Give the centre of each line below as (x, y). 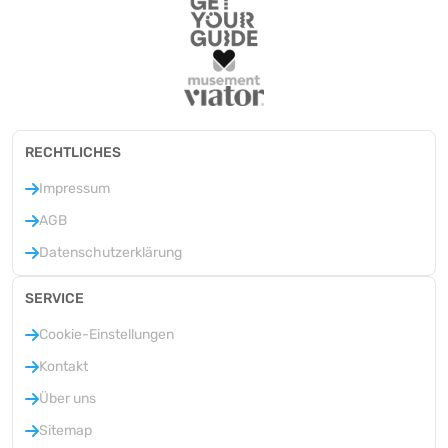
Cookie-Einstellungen (106, 334)
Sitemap (65, 430)
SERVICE (54, 298)
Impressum (74, 188)
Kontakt (63, 366)
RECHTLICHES (73, 152)
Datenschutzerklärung (110, 252)
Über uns (67, 398)
